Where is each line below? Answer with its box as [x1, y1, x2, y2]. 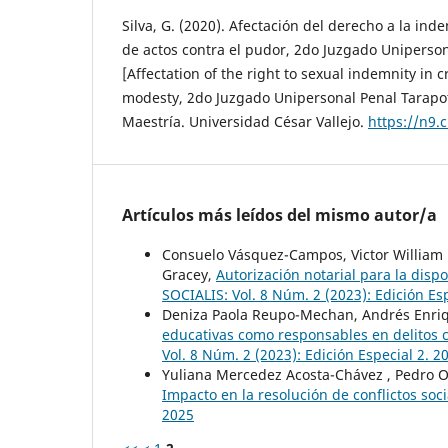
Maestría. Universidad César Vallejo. [122, 111, 368, 131]
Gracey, [162, 264, 216, 284]
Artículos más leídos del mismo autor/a [122, 203, 437, 226]
